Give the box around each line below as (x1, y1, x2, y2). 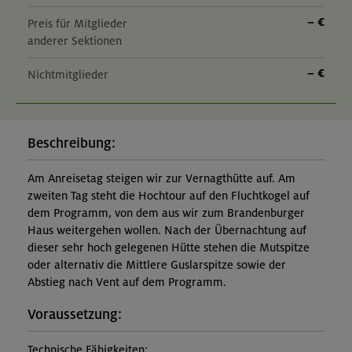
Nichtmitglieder (27, 68, 108, 82)
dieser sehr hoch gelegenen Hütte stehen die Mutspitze (27, 240, 310, 255)
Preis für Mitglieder (27, 16, 127, 31)
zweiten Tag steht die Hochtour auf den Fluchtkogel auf (27, 189, 310, 203)
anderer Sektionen (27, 34, 122, 49)
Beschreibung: (27, 135, 115, 152)
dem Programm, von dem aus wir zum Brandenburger (27, 206, 305, 221)
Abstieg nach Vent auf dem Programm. (27, 275, 226, 290)
